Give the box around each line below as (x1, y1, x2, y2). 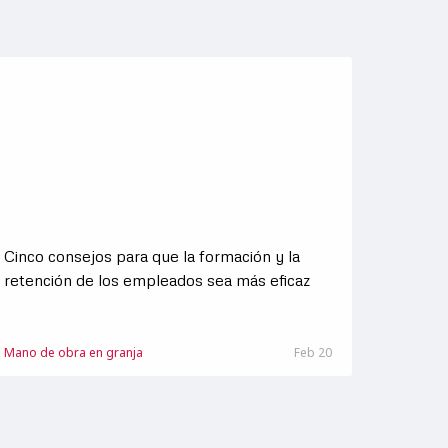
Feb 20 (293, 344, 332, 361)
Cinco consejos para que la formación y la (3, 246, 300, 266)
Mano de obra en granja (3, 344, 143, 361)
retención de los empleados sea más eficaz (3, 270, 310, 290)
